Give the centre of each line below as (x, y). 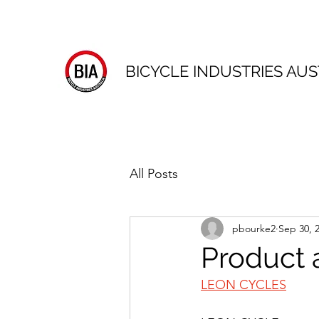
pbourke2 (254, 228)
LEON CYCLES (244, 285)
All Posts (154, 173)
